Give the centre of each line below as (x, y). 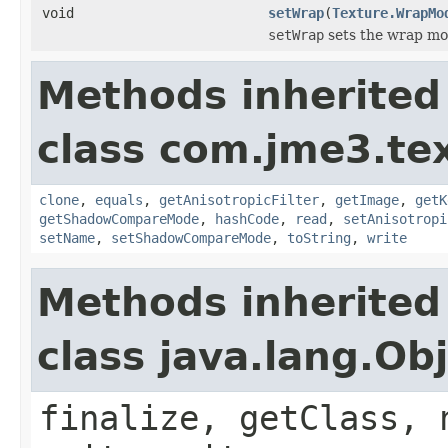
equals (119, 199)
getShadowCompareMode (119, 218)
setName (67, 237)
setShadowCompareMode (191, 237)
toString (319, 237)
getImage (367, 199)
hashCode (247, 218)
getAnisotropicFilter (239, 199)
